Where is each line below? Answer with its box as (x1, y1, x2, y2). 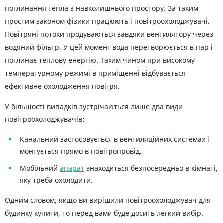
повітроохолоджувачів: (5, 114, 84, 124)
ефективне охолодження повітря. (5, 81, 120, 91)
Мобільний (20, 163, 60, 173)
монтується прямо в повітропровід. (20, 146, 142, 156)
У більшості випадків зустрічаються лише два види (5, 102, 183, 111)
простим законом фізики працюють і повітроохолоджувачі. (5, 16, 210, 26)
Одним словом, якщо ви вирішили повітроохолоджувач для (5, 195, 211, 205)
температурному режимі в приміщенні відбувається (5, 68, 186, 78)
